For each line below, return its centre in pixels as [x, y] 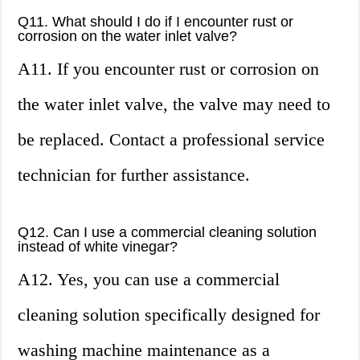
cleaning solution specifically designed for [169, 315]
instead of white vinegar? [98, 247]
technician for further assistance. [134, 175]
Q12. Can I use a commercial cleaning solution [168, 233]
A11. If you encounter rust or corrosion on [169, 69]
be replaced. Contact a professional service [172, 140]
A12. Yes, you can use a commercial [149, 280]
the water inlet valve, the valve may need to [174, 104]
